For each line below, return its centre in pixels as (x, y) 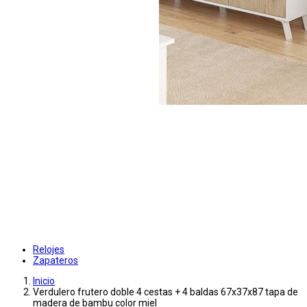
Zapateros (56, 261)
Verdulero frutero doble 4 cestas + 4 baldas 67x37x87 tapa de (165, 292)
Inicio (44, 281)
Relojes (49, 250)
